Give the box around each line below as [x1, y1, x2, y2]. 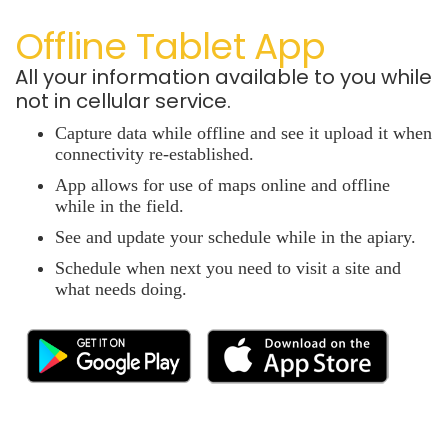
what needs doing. [55, 279, 187, 300]
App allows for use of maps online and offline [55, 175, 390, 196]
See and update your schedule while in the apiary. [55, 227, 416, 248]
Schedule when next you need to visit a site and [55, 258, 401, 279]
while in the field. [55, 196, 184, 217]
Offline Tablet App [15, 21, 326, 73]
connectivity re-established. [55, 144, 254, 165]
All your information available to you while [15, 63, 432, 92]
